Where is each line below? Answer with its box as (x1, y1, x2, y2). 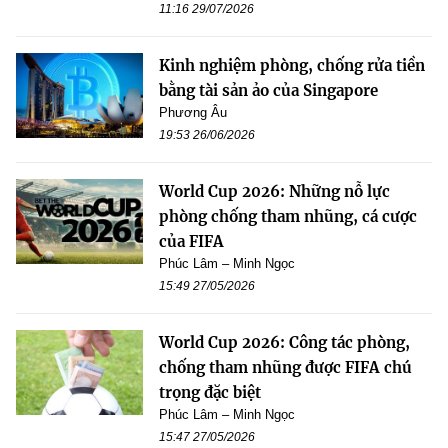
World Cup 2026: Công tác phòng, (159, 333, 410, 353)
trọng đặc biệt (159, 383, 261, 403)
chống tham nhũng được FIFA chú (159, 358, 412, 378)
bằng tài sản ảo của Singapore (159, 81, 378, 101)
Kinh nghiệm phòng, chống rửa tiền (159, 56, 425, 76)
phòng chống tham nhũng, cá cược (159, 207, 417, 227)
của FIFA (159, 232, 224, 252)
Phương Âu (159, 105, 227, 121)
